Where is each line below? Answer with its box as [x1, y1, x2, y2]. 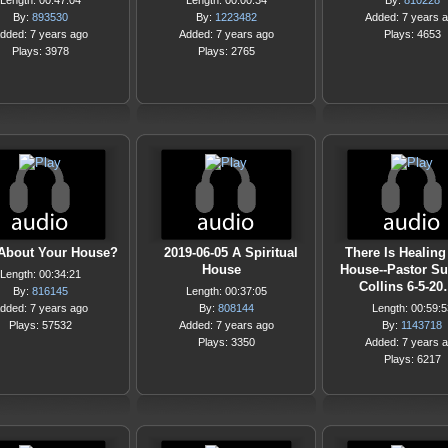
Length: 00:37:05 [185, 285, 267, 297]
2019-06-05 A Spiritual [164, 245, 298, 260]
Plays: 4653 [383, 28, 441, 40]
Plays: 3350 [197, 336, 255, 348]
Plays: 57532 [8, 319, 72, 331]
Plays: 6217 [383, 353, 441, 365]
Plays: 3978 [11, 45, 69, 57]
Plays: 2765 [197, 45, 255, 57]
